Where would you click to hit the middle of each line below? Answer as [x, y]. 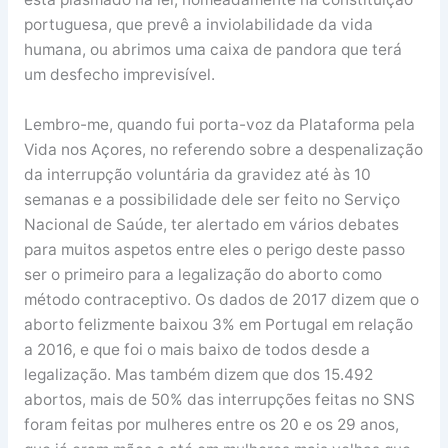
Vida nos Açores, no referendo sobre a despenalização [223, 149]
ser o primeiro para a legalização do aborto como [202, 274]
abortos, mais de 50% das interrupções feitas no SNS [219, 399]
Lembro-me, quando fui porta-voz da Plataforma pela [219, 124]
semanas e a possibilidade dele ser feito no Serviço [211, 199]
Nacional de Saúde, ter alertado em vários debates [211, 224]
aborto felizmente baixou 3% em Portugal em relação [218, 324]
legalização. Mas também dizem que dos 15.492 [198, 374]
